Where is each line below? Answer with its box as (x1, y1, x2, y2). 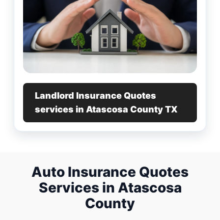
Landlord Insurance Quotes (35, 90, 156, 101)
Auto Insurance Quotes (31, 164, 189, 181)
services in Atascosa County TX (35, 104, 178, 115)
